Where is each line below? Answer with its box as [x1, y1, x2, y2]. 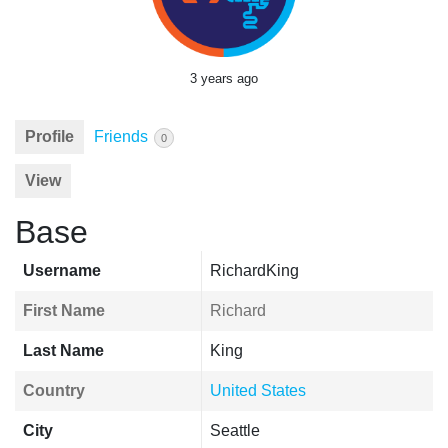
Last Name [23, 342, 104, 359]
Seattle [210, 422, 260, 439]
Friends [94, 128, 152, 145]
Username [23, 262, 101, 279]
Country [23, 382, 85, 399]
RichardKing [210, 262, 299, 279]
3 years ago [190, 71, 258, 86]
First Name [23, 302, 105, 319]
